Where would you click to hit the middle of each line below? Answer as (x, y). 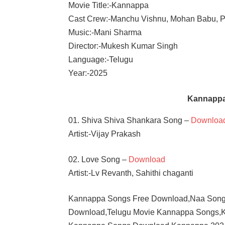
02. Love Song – (99, 159)
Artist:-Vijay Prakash (105, 134)
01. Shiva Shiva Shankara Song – (130, 120)
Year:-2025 (88, 73)
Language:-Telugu (101, 59)
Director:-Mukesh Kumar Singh (123, 46)
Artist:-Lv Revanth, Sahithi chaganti (131, 173)
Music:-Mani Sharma (105, 32)
